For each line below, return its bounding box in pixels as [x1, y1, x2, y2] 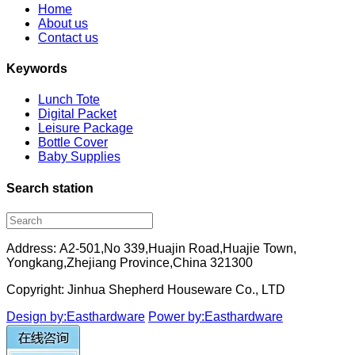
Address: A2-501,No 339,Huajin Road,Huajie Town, [6, 241, 296, 255]
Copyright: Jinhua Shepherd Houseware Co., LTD [6, 282, 285, 296]
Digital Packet [38, 107, 116, 121]
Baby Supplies [38, 150, 120, 164]
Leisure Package [38, 121, 133, 136]
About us [38, 16, 88, 30]
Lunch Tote [38, 93, 100, 107]
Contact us [38, 30, 98, 44]
